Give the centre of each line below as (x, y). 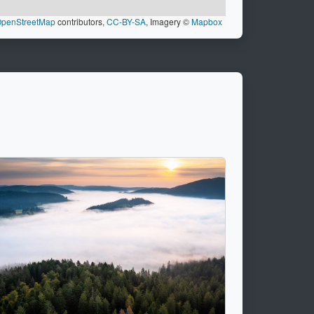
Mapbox (207, 22)
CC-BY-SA (126, 22)
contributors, (81, 22)
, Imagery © (169, 22)
